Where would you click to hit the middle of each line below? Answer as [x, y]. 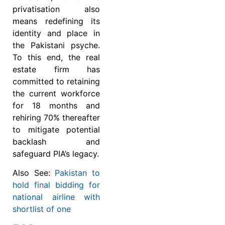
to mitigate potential [56, 129]
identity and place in [56, 33]
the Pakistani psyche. [56, 45]
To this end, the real [56, 57]
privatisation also [56, 9]
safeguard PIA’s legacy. [56, 153]
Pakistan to [78, 173]
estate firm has [56, 69]
